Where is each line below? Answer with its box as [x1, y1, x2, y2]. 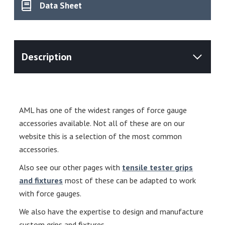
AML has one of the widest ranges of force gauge [19, 104, 187, 115]
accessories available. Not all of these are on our [19, 118, 185, 128]
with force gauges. [19, 188, 82, 198]
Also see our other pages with [19, 162, 123, 172]
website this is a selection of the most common [19, 131, 182, 141]
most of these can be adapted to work [63, 175, 196, 185]
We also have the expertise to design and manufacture [19, 206, 204, 216]
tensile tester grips [122, 162, 193, 172]
